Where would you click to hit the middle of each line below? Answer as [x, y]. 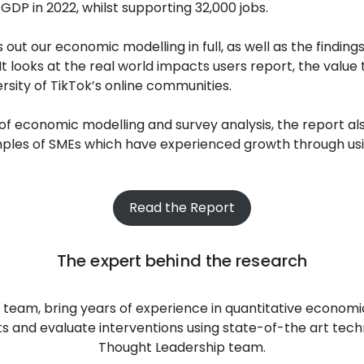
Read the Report [182, 208]
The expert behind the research [182, 261]
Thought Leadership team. [182, 347]
